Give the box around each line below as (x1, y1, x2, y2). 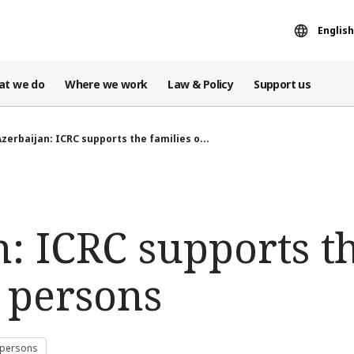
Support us (254, 76, 311, 92)
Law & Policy (168, 76, 234, 92)
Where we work (65, 76, 148, 92)
